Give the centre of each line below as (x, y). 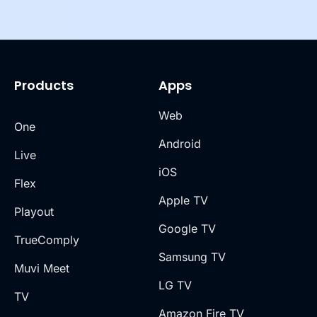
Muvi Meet (42, 268)
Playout (34, 211)
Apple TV (183, 200)
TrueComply (47, 240)
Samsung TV (192, 257)
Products (44, 85)
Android (180, 143)
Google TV (187, 228)
